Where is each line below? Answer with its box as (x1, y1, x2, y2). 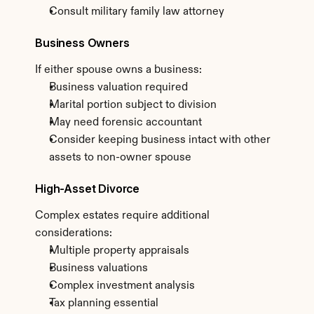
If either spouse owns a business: (35, 64, 202, 76)
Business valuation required (49, 82, 188, 93)
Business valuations (49, 263, 148, 274)
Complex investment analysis (49, 280, 195, 292)
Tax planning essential (49, 298, 158, 309)
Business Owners (35, 36, 130, 50)
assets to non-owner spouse (49, 152, 191, 163)
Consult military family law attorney (49, 6, 224, 18)
